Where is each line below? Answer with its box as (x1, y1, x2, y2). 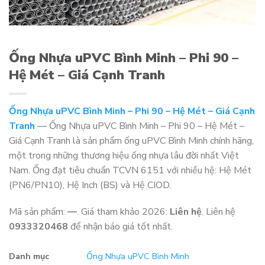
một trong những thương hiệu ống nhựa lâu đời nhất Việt (9, 148, 239, 162)
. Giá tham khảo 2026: (77, 205, 170, 219)
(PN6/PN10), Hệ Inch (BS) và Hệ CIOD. (9, 178, 171, 192)
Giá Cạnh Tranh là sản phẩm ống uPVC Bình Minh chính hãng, (9, 134, 254, 147)
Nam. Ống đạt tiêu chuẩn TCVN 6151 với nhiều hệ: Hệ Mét (9, 163, 251, 177)
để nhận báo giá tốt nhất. (68, 220, 173, 234)
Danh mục (9, 250, 49, 263)
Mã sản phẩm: (9, 205, 67, 219)
